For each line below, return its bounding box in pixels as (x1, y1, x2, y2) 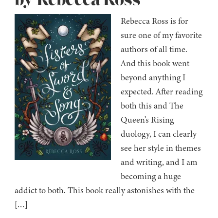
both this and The (121, 100, 183, 112)
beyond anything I (121, 72, 185, 84)
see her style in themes (121, 142, 201, 154)
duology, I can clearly (121, 128, 197, 140)
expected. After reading (121, 86, 202, 98)
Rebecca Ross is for (121, 15, 188, 27)
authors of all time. (121, 43, 187, 55)
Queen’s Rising (121, 114, 174, 126)
